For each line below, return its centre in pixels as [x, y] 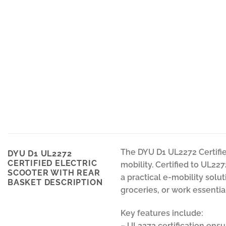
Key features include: [162, 213]
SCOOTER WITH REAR [54, 173]
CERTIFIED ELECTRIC [52, 163]
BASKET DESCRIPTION [55, 182]
